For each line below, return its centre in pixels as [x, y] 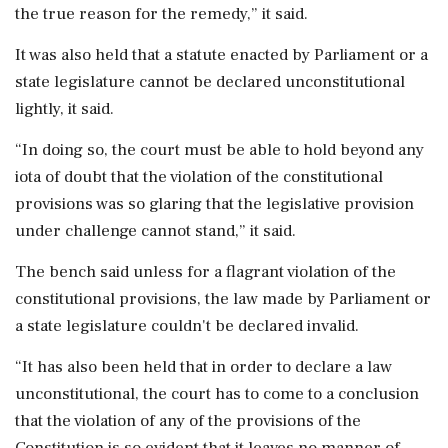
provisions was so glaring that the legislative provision [214, 203]
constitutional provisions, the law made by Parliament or [223, 298]
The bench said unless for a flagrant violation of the [205, 271]
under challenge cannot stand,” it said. [155, 230]
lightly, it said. [64, 108]
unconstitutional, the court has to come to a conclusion [217, 393]
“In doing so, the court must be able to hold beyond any [219, 149]
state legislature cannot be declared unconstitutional [210, 81]
